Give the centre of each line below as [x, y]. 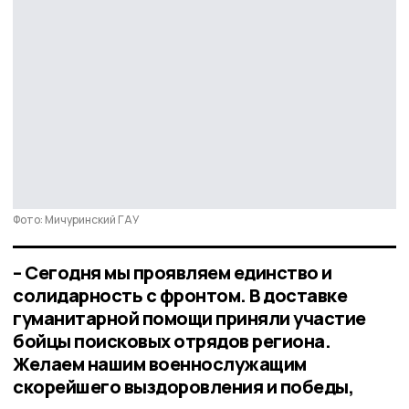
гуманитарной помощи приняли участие [189, 318]
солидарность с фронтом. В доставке [180, 295]
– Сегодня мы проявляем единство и [173, 272]
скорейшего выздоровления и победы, [183, 386]
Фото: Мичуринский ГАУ [76, 219]
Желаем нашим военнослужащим [160, 363]
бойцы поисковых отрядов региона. [172, 341]
